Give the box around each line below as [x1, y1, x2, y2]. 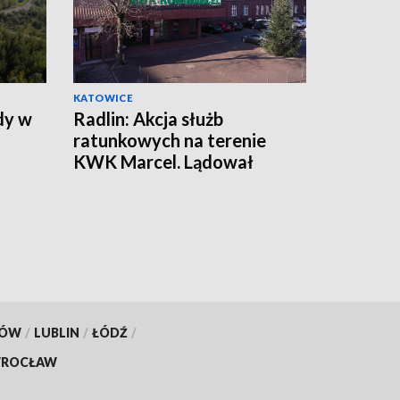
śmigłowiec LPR [73, 171, 203, 194]
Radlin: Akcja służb [73, 107, 223, 129]
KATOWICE [73, 91, 134, 104]
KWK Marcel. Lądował [73, 150, 254, 172]
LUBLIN [33, 324, 79, 340]
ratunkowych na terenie [73, 129, 266, 151]
